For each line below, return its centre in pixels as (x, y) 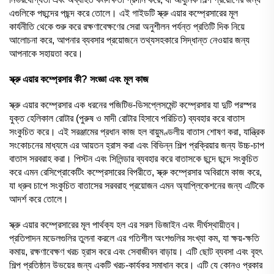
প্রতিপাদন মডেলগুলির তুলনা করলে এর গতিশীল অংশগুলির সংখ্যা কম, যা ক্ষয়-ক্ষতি (134, 238)
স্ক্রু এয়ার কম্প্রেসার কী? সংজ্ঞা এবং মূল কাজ (79, 79)
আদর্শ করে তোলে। (39, 199)
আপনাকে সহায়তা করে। (46, 53)
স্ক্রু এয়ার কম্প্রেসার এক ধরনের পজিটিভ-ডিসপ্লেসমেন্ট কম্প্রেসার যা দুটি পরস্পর (132, 105)
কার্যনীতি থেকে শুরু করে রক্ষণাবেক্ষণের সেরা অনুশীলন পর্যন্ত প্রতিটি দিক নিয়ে (127, 26)
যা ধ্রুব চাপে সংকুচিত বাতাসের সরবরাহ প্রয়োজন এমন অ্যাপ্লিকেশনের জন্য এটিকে (137, 185)
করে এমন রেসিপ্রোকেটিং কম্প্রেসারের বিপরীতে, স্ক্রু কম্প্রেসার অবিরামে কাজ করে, (135, 172)
